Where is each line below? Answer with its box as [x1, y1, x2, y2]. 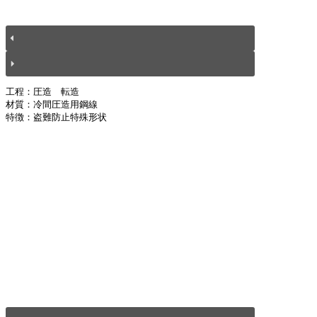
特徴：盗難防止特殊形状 [6, 111, 107, 122]
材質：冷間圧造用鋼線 [6, 98, 98, 110]
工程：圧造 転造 [6, 86, 79, 97]
